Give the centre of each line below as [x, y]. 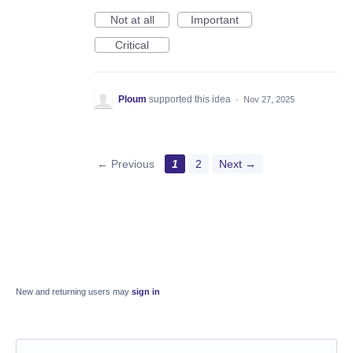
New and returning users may [74, 292]
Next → [238, 164]
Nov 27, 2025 [269, 100]
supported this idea [191, 100]
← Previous [126, 164]
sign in [146, 292]
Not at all [132, 20]
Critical [132, 45]
